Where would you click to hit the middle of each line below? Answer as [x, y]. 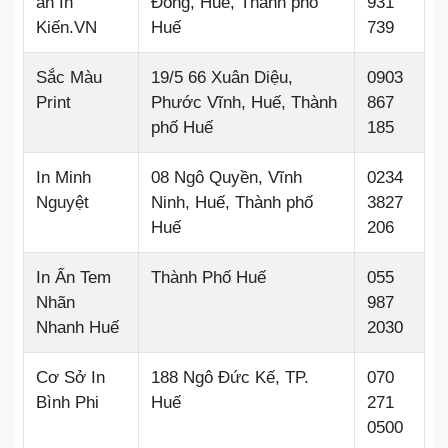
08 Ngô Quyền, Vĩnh [226, 177]
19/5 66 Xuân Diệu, [222, 77]
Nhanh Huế [77, 327]
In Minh [63, 177]
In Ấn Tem [73, 277]
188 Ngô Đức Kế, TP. [230, 377]
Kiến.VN [66, 27]
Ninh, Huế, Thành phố [232, 202]
